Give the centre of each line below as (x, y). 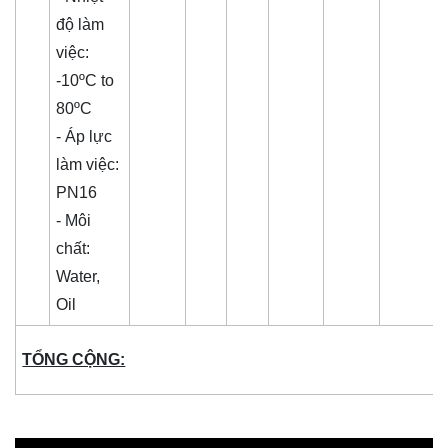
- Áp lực (84, 137)
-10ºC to (85, 81)
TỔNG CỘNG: (74, 360)
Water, (78, 277)
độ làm (80, 25)
